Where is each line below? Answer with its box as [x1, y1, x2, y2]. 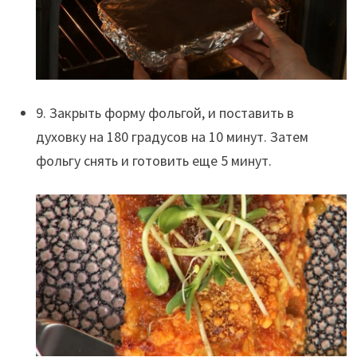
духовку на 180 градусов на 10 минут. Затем [35, 127, 308, 146]
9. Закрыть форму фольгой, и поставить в [35, 103, 294, 122]
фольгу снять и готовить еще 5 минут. [35, 151, 272, 170]
